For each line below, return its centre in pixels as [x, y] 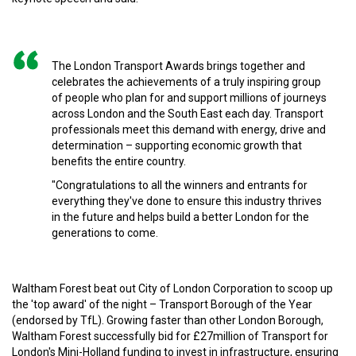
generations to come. [105, 233]
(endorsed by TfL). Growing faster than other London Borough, [168, 320]
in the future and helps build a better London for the [180, 217]
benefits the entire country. [119, 161]
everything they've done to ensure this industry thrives [187, 201]
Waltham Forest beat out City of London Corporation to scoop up [172, 288]
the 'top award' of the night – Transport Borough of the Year [162, 304]
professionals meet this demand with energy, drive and [189, 130]
